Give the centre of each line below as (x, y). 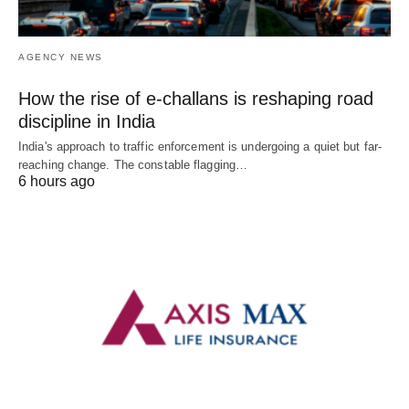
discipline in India (87, 121)
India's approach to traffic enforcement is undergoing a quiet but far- (200, 146)
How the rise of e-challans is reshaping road (196, 98)
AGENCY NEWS (61, 57)
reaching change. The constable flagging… (133, 164)
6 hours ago (57, 181)
